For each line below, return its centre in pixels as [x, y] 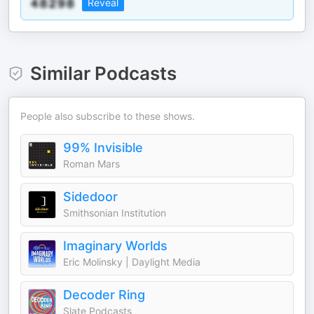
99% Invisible [103, 148]
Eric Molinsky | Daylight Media [132, 262]
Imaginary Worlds [115, 246]
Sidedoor [90, 197]
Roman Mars [91, 164]
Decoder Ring [104, 295]
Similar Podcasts [103, 73]
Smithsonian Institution [115, 213]
